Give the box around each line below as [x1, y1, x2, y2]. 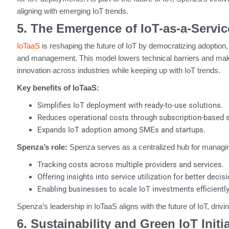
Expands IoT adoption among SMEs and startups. [37, 125, 205, 135]
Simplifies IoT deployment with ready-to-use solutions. [37, 101, 223, 110]
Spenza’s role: [16, 143, 67, 152]
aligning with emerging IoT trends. [16, 7, 128, 16]
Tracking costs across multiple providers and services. [37, 160, 224, 170]
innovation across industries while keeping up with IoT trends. [16, 66, 220, 75]
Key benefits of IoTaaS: [16, 83, 99, 93]
